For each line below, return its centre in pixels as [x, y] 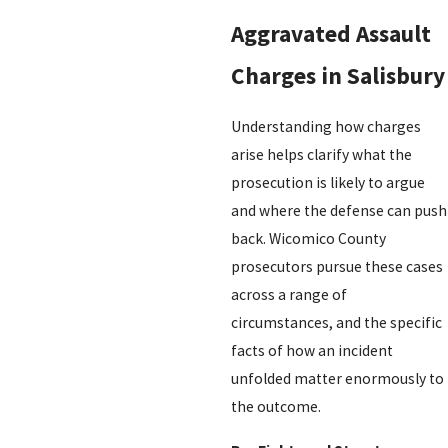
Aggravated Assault [330, 34]
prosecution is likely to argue [327, 182]
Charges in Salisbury [337, 76]
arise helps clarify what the [321, 154]
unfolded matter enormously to [337, 378]
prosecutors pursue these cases [336, 266]
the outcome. [275, 406]
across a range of [288, 294]
